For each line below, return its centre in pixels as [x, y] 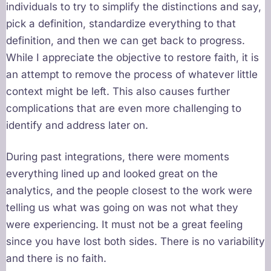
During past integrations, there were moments [118, 157]
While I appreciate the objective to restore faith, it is [132, 58]
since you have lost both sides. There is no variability [135, 242]
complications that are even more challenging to [124, 109]
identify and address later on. [77, 126]
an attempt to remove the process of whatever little [132, 75]
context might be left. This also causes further [118, 92]
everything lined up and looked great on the [112, 174]
